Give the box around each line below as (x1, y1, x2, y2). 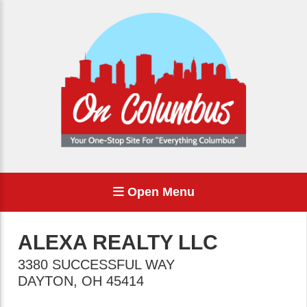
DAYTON (18, 273, 73, 288)
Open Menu (123, 185, 195, 199)
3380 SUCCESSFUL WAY (18, 257, 175, 272)
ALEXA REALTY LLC (18, 231, 218, 254)
